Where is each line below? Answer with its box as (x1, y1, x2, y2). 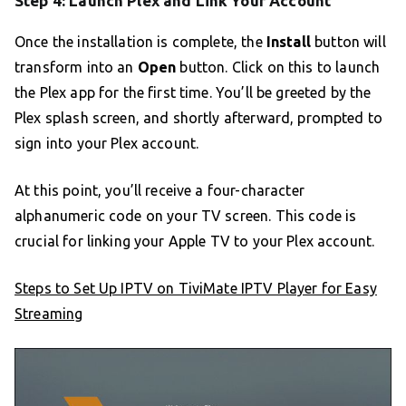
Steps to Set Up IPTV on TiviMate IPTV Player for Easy (14, 279, 377, 296)
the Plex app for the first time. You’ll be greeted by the (14, 83, 372, 101)
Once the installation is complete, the (14, 33, 266, 50)
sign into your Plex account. (14, 134, 199, 151)
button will (310, 33, 386, 50)
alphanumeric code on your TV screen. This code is (14, 207, 357, 224)
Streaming (14, 304, 83, 322)
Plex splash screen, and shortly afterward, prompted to (14, 109, 383, 126)
